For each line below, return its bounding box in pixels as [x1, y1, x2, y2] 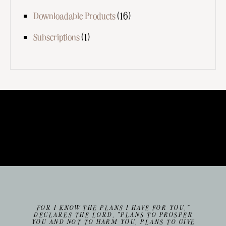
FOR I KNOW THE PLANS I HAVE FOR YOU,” [36, 203, 190, 211]
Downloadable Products [33, 9, 116, 21]
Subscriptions [33, 30, 80, 42]
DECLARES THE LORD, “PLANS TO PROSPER [33, 210, 193, 218]
